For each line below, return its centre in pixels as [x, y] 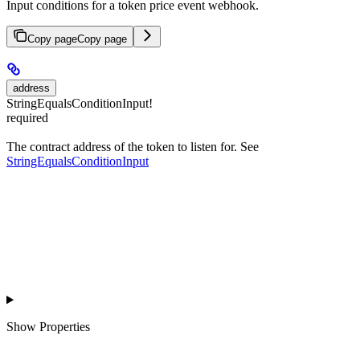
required [27, 117]
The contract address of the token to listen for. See [133, 147]
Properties [65, 327]
